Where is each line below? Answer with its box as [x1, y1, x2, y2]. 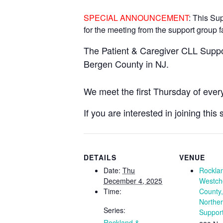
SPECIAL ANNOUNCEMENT [84, 11, 189, 23]
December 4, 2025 [104, 175, 162, 186]
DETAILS [84, 152, 116, 162]
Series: [104, 205, 125, 215]
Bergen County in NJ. [84, 57, 169, 70]
